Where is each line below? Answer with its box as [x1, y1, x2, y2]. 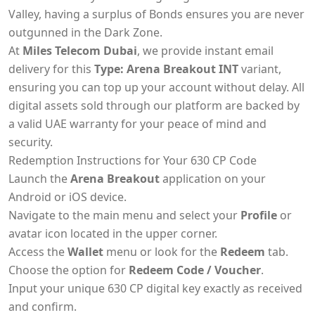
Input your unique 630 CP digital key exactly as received [8, 281, 302, 296]
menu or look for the [103, 244, 220, 259]
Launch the [8, 171, 70, 186]
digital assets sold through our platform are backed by [8, 98, 300, 113]
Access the [8, 244, 67, 259]
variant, [238, 61, 281, 77]
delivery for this [8, 61, 94, 77]
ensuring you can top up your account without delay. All [8, 79, 304, 95]
